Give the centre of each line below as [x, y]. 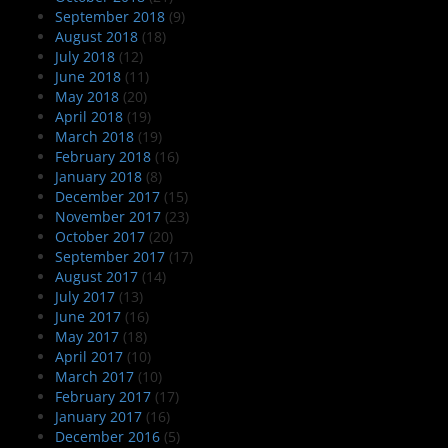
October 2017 [100, 237]
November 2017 [108, 217]
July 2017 [85, 297]
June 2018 [88, 77]
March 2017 [94, 377]
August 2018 [96, 37]
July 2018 [85, 57]
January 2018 [98, 177]
